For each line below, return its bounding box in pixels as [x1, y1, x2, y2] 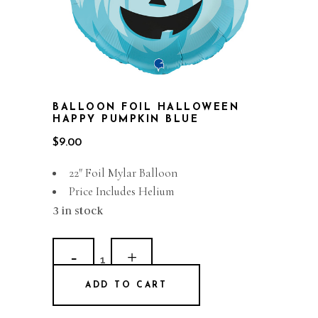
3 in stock [53, 204, 103, 217]
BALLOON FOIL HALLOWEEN [53, 102, 239, 113]
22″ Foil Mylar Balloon [69, 165, 177, 180]
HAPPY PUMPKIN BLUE [53, 114, 199, 125]
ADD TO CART [85, 281, 168, 290]
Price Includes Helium [69, 184, 174, 199]
